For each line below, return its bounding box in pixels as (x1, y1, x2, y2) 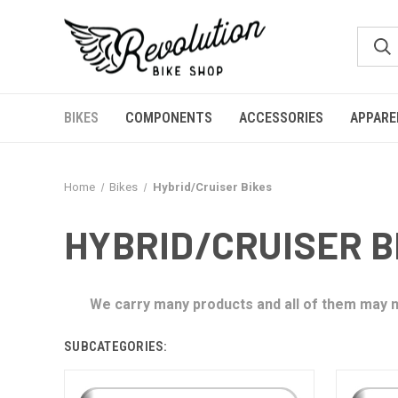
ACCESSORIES (239, 109, 323, 126)
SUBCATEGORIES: (64, 338, 168, 354)
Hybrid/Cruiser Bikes (152, 180, 272, 194)
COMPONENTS (125, 109, 212, 126)
